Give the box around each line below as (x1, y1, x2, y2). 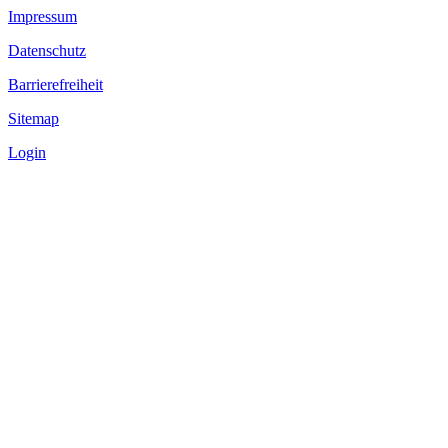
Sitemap (8, 109, 59, 127)
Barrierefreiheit (8, 75, 103, 93)
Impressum (8, 7, 77, 25)
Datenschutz (8, 41, 86, 59)
